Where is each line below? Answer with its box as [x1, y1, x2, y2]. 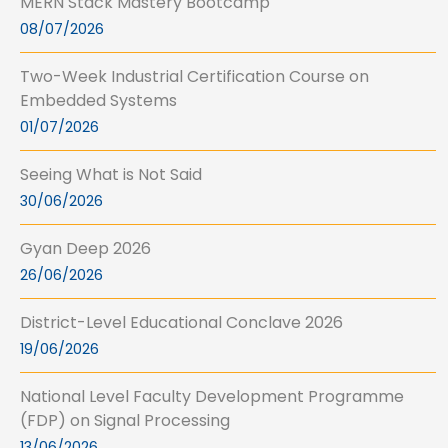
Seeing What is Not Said [20, 163, 202, 186]
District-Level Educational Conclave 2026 [20, 311, 343, 334]
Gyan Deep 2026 [20, 237, 151, 260]
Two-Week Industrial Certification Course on [20, 65, 369, 88]
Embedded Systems [20, 89, 177, 112]
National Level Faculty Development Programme [20, 385, 404, 408]
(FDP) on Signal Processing [20, 409, 230, 432]
